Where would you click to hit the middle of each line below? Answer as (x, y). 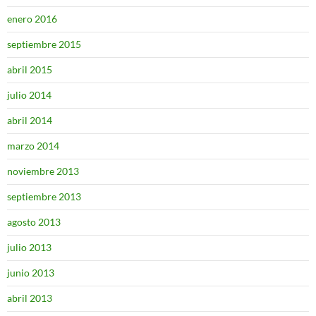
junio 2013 (31, 273)
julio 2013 (29, 248)
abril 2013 (30, 298)
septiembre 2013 (44, 197)
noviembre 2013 (43, 171)
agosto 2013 (34, 222)
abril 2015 (30, 70)
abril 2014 (30, 121)
